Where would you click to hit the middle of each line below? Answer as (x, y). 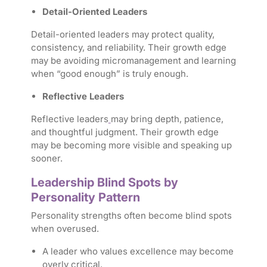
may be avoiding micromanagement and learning (133, 61)
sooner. (46, 159)
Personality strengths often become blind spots (131, 216)
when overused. (65, 229)
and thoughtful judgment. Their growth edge (125, 132)
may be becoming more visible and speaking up (131, 145)
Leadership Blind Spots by (104, 183)
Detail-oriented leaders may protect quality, (122, 35)
